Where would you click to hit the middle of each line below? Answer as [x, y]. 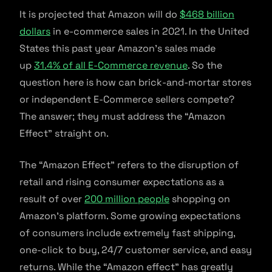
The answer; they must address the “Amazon [122, 116]
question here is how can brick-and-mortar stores [135, 82]
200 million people [127, 199]
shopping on [200, 199]
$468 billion [207, 14]
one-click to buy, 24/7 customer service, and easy [136, 250]
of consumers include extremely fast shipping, [127, 233]
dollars [35, 31]
